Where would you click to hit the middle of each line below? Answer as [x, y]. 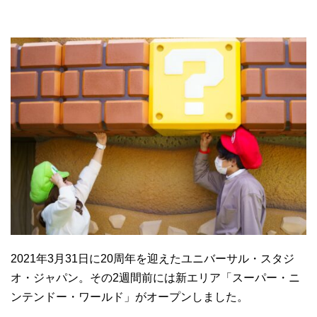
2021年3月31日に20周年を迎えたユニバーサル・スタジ [152, 258]
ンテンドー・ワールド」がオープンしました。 [129, 296]
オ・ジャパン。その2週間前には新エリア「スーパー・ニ [155, 277]
